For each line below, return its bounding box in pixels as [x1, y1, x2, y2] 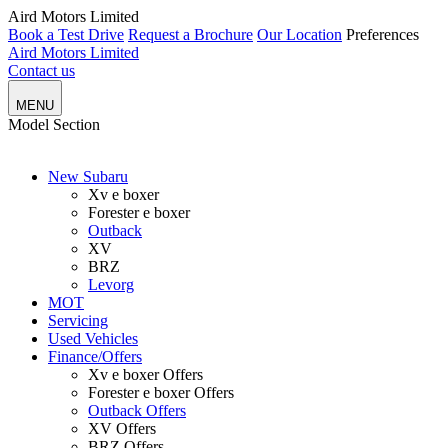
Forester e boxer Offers [88, 384, 234, 401]
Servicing [48, 312, 108, 329]
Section [53, 116, 100, 133]
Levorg [88, 276, 134, 293]
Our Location [257, 26, 342, 43]
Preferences [342, 26, 419, 43]
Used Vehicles [48, 330, 138, 347]
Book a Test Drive [8, 26, 124, 43]
